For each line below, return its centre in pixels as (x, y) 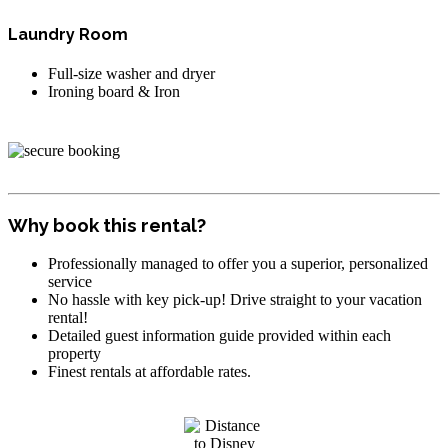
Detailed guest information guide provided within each (219, 335)
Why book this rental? (107, 224)
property (74, 353)
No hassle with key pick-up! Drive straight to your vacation (235, 299)
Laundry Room (68, 34)
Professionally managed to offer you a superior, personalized (238, 263)
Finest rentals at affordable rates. (149, 371)
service (70, 281)
